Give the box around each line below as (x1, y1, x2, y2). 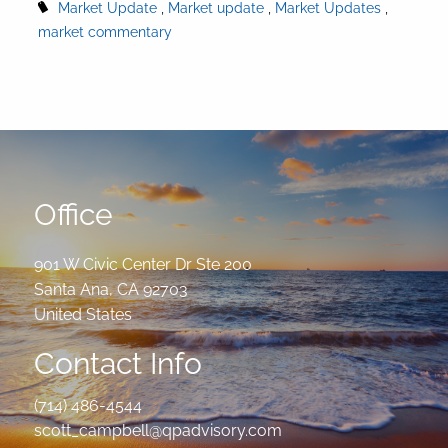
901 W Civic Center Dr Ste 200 (34, 254, 253, 274)
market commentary (38, 23, 173, 41)
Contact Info (34, 345, 203, 381)
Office (34, 196, 114, 232)
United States (34, 304, 133, 324)
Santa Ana (34, 279, 110, 299)
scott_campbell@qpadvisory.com (34, 420, 283, 440)
